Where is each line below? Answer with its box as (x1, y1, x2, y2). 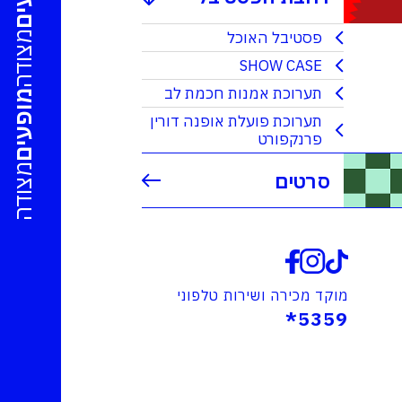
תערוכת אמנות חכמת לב (164, 83, 322, 104)
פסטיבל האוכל (227, 28, 322, 48)
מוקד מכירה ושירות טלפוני (177, 286, 348, 305)
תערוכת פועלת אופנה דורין (150, 111, 322, 132)
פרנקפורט (258, 129, 322, 150)
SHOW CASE (240, 56, 322, 76)
